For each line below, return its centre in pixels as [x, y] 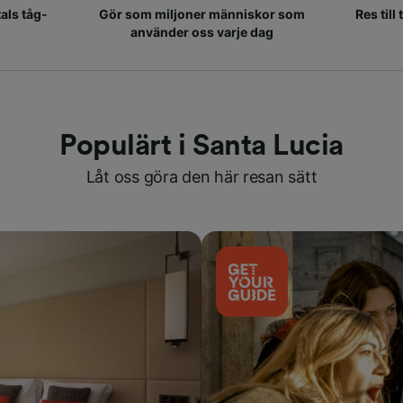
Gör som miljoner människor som [201, 14]
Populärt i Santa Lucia [201, 146]
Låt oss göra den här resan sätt [201, 177]
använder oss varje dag [201, 32]
